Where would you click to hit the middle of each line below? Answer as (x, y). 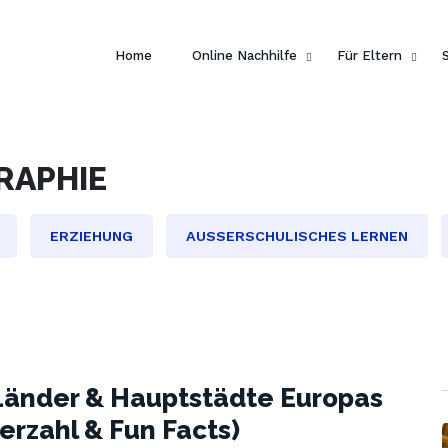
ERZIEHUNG (91, 236)
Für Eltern (369, 55)
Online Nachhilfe (244, 55)
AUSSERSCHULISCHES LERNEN (297, 236)
